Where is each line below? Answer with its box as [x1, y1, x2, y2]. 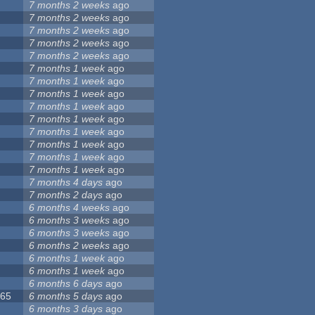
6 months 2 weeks [29, 240, 110, 252]
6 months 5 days [29, 290, 103, 302]
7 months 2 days [29, 189, 103, 201]
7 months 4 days [29, 176, 103, 188]
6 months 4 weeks [29, 202, 110, 214]
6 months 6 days [29, 278, 103, 290]
